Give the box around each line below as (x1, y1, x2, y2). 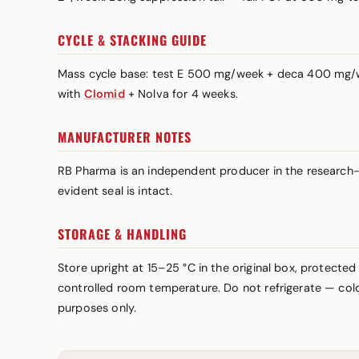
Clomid (83, 87, 125, 101)
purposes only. (58, 301, 137, 315)
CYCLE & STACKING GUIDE (58, 30, 207, 50)
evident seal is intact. (58, 184, 173, 198)
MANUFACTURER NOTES (58, 127, 192, 147)
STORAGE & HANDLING (58, 224, 187, 244)
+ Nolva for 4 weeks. (124, 87, 238, 101)
